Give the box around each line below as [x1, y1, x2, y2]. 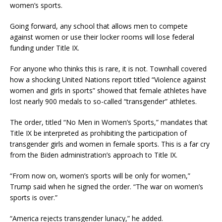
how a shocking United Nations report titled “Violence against [10, 75, 206, 85]
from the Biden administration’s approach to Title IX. [10, 150, 177, 160]
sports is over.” [10, 193, 57, 203]
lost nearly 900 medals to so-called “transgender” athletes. [10, 97, 197, 107]
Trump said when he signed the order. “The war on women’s [10, 182, 203, 192]
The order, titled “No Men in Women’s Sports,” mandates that [10, 117, 208, 127]
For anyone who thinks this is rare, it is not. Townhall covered [10, 64, 207, 74]
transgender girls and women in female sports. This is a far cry [10, 139, 210, 149]
